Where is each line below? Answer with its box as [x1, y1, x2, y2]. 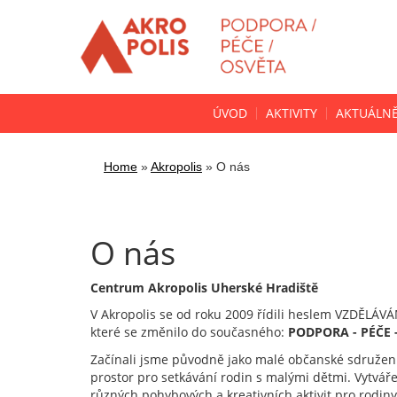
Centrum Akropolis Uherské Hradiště [90, 279, 318, 296]
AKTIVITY [266, 105, 317, 121]
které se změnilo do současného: [90, 323, 288, 340]
